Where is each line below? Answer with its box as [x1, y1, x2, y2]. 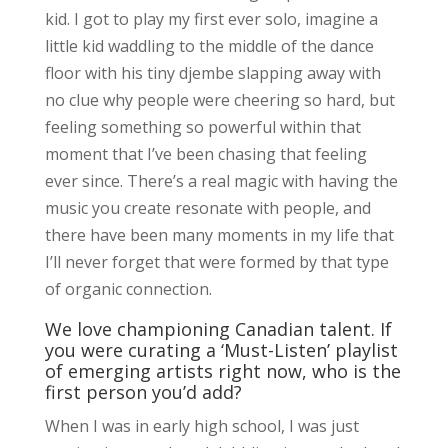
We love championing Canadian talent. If [44, 317, 392, 342]
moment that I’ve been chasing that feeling [44, 143, 367, 166]
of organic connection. [44, 278, 212, 301]
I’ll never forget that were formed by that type [44, 251, 389, 274]
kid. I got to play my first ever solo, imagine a [44, 8, 378, 31]
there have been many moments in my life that [44, 224, 394, 247]
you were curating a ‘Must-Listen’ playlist [44, 338, 398, 363]
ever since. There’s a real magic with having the [44, 170, 398, 193]
